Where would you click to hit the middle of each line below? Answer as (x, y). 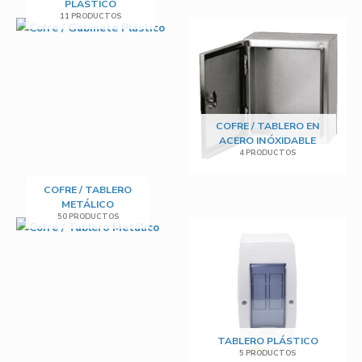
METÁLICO (88, 204)
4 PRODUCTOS (267, 153)
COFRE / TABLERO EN (267, 126)
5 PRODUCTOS (267, 353)
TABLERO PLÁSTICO (267, 341)
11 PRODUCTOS (90, 17)
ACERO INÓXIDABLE (267, 141)
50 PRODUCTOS (88, 216)
